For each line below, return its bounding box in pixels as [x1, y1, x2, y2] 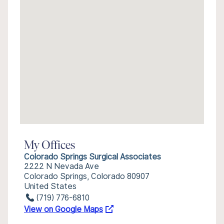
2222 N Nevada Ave [24, 161, 99, 171]
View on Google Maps [24, 204, 103, 214]
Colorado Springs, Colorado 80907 [24, 171, 149, 181]
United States [24, 181, 76, 191]
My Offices [24, 140, 75, 152]
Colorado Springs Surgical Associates [24, 152, 161, 161]
